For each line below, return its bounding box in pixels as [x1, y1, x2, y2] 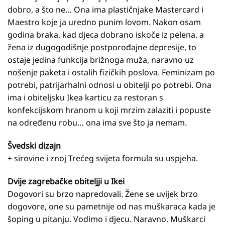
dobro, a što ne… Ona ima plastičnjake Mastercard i [8, 4, 203, 16]
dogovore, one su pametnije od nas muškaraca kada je [8, 200, 215, 212]
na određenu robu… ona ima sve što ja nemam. [8, 117, 187, 129]
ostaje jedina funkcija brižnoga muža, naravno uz [8, 54, 194, 66]
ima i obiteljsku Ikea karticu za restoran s [8, 92, 163, 103]
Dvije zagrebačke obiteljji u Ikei [8, 175, 125, 187]
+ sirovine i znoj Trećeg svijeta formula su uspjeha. [8, 152, 198, 164]
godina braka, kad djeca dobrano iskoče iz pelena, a [8, 29, 204, 41]
